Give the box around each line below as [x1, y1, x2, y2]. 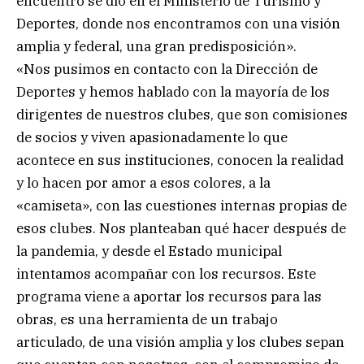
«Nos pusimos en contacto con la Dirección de [16, 59, 318, 78]
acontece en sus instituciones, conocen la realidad [16, 150, 344, 169]
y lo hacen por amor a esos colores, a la [16, 173, 271, 192]
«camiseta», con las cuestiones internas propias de [16, 196, 347, 214]
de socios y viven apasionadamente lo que [16, 128, 288, 146]
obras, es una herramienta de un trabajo [16, 310, 278, 328]
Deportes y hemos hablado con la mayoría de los [16, 82, 330, 101]
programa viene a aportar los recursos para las [16, 287, 322, 305]
